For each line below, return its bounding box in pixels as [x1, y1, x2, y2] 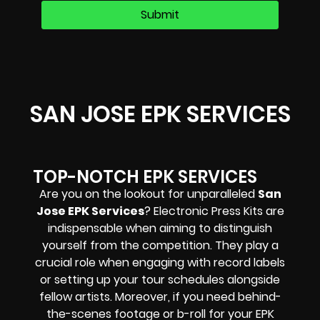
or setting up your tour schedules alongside [40, 271, 280, 288]
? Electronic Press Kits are [144, 202, 284, 219]
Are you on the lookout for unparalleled [39, 185, 258, 202]
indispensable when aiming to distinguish [48, 219, 272, 236]
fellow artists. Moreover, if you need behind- [39, 288, 281, 305]
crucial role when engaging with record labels [35, 254, 285, 271]
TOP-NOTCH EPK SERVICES [33, 164, 257, 189]
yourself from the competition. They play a [41, 236, 279, 254]
